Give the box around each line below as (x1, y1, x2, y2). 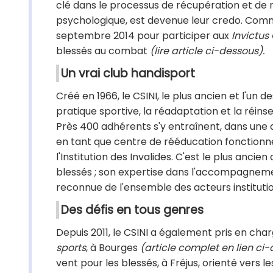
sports (56, 241, 86, 255)
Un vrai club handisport (61, 65, 195, 82)
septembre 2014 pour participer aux (56, 29, 232, 43)
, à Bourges (86, 241, 140, 255)
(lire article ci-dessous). (147, 44, 264, 58)
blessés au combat (56, 44, 147, 58)
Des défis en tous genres (61, 202, 204, 218)
